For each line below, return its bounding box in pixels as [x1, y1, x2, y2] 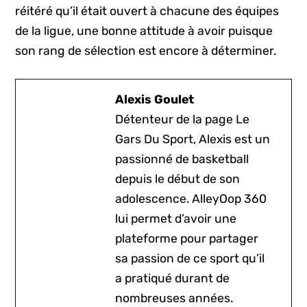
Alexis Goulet [115, 92, 195, 106]
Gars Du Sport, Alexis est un [115, 132, 271, 146]
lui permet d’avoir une [115, 211, 237, 225]
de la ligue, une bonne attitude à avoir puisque [15, 23, 273, 38]
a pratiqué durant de [115, 271, 230, 285]
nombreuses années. [115, 291, 234, 305]
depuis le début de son [115, 171, 241, 186]
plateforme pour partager [115, 231, 259, 245]
